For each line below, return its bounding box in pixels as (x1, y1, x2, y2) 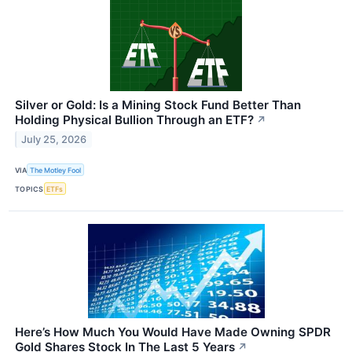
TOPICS (15, 184, 44, 193)
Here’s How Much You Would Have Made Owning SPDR (15, 324, 331, 340)
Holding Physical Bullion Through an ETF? (15, 112, 254, 127)
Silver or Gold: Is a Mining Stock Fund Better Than (15, 97, 301, 112)
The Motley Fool (30, 165, 82, 174)
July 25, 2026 (21, 133, 87, 145)
